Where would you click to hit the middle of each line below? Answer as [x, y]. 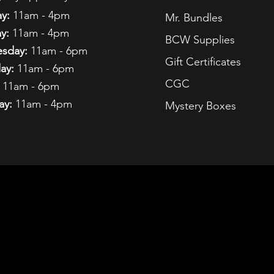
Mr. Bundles [194, 18]
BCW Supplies [200, 40]
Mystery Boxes [200, 106]
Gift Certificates [203, 62]
